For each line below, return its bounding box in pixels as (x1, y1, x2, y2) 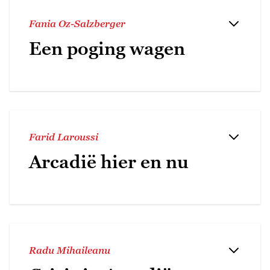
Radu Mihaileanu (29, 244, 110, 256)
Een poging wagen (29, 37, 185, 59)
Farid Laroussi (29, 131, 98, 142)
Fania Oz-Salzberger (29, 17, 125, 29)
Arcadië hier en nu (29, 151, 189, 172)
